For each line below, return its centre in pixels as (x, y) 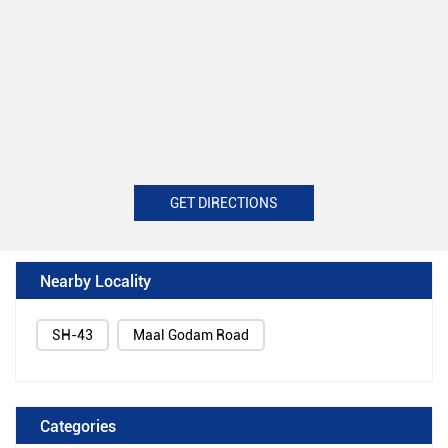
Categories (78, 426)
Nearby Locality (95, 281)
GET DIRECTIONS (224, 203)
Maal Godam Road (191, 335)
